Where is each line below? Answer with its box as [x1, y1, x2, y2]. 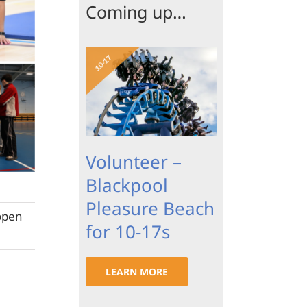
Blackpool [85, 173, 168, 198]
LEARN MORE [105, 265, 168, 279]
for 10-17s [85, 219, 170, 245]
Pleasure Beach [85, 196, 214, 221]
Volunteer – [85, 149, 182, 175]
